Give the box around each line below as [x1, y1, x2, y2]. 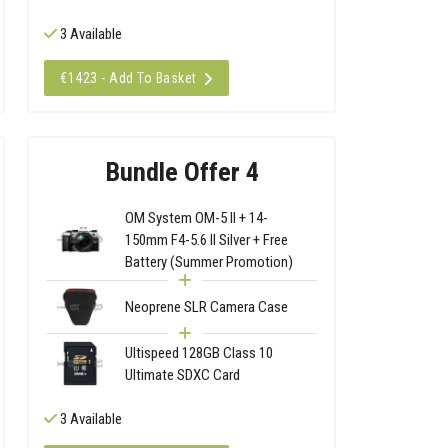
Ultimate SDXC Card [125, 365, 241, 384]
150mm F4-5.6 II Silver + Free [125, 230, 289, 249]
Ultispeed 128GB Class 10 [125, 343, 274, 362]
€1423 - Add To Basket [60, 70, 197, 87]
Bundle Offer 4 [104, 156, 259, 187]
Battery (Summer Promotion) [125, 252, 294, 271]
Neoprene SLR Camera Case [125, 297, 289, 316]
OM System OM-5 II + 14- [125, 208, 269, 227]
